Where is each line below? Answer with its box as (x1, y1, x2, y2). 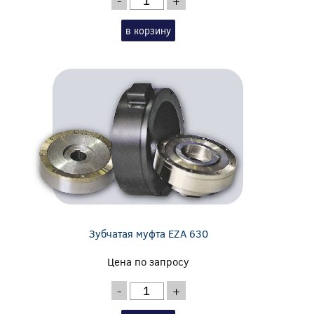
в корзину (125, 23, 172, 37)
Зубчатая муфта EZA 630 (88, 226, 208, 240)
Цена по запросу (107, 254, 190, 268)
